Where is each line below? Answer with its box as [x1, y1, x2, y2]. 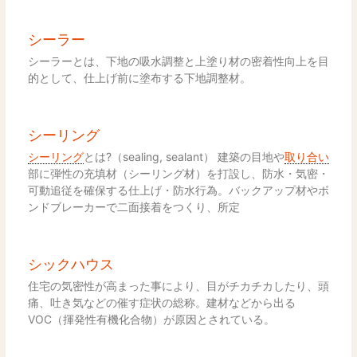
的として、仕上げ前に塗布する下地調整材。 [27, 70, 251, 84]
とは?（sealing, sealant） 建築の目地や [83, 149, 284, 163]
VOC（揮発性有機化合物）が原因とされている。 [27, 312, 275, 326]
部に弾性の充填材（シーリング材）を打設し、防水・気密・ [27, 166, 329, 180]
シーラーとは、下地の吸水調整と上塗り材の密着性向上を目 [27, 53, 329, 68]
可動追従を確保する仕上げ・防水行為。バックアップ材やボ [27, 182, 329, 197]
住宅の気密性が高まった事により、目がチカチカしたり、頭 [27, 278, 329, 292]
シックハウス [27, 255, 114, 273]
